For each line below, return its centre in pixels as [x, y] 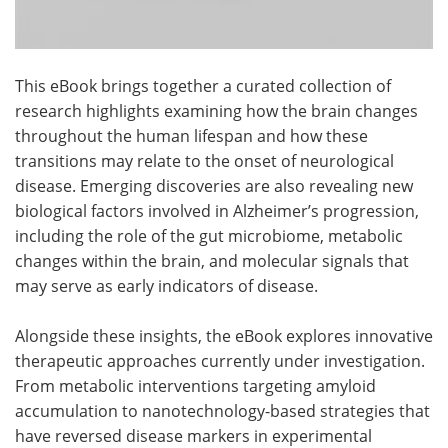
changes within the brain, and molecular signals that [212, 260]
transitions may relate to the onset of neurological [204, 160]
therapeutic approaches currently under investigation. [220, 360]
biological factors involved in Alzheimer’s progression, [217, 210]
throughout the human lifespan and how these [191, 135]
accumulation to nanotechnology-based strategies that [222, 410]
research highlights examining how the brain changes [216, 110]
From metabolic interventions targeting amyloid [195, 385]
